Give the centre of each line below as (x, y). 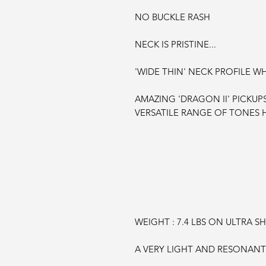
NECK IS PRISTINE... (175, 44)
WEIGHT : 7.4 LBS (172, 222)
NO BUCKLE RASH (172, 17)
